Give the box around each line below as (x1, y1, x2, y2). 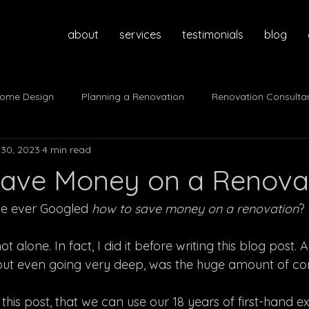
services (119, 28, 161, 41)
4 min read (42, 143, 91, 156)
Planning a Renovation (81, 90, 184, 103)
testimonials (182, 28, 243, 41)
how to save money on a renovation (92, 201, 299, 217)
